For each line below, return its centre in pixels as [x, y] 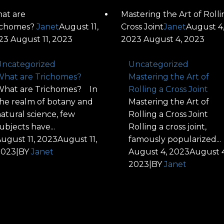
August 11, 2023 [41, 39]
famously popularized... [175, 139]
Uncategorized [159, 64]
